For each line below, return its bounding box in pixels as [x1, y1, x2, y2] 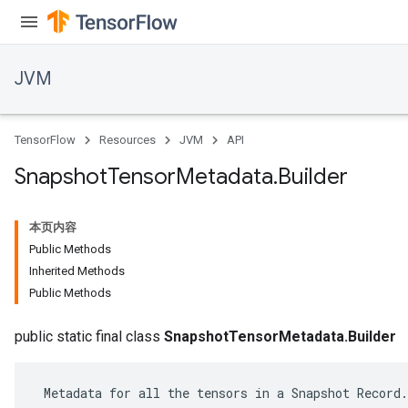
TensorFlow [15, 133, 76, 147]
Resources [99, 133, 156, 147]
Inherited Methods [29, 264, 125, 278]
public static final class [15, 328, 164, 345]
